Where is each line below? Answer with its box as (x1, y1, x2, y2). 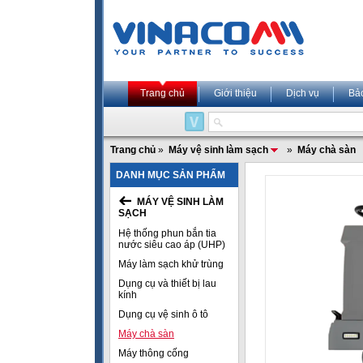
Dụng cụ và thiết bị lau (118, 278, 216, 289)
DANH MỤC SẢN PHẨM (116, 169, 225, 181)
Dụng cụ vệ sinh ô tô (118, 309, 208, 320)
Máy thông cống (118, 348, 189, 359)
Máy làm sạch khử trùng (118, 258, 224, 270)
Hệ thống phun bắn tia (118, 228, 216, 239)
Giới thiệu (214, 88, 257, 99)
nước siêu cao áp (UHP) (118, 239, 225, 250)
